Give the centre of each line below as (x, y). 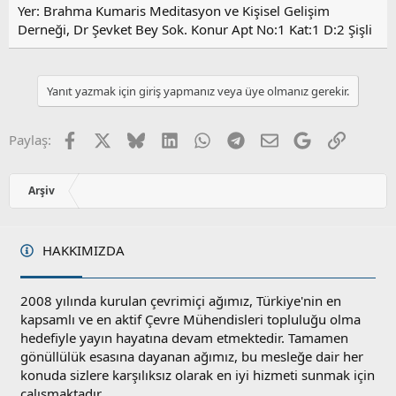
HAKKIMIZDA (82, 251)
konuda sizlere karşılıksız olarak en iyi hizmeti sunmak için (198, 375)
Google (333, 138)
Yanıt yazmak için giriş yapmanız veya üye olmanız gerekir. (198, 91)
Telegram (272, 138)
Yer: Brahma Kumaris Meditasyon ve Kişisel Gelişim (174, 11)
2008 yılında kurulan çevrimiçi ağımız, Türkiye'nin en (181, 301)
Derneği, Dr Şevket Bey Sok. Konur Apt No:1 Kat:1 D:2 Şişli (195, 30)
